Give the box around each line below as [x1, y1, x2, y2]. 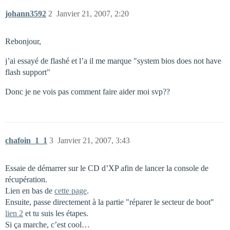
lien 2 [5, 209, 23, 218]
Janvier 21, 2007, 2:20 [56, 9, 129, 18]
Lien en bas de [5, 186, 54, 195]
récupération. [5, 175, 47, 184]
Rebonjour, [5, 37, 41, 46]
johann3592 [5, 9, 46, 18]
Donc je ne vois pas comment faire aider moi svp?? [5, 87, 170, 96]
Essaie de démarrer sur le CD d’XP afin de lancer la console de [5, 164, 208, 172]
